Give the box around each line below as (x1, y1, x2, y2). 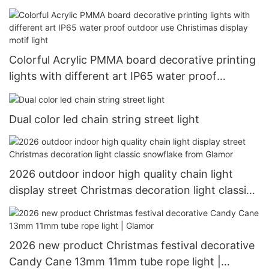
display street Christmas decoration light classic (9, 184, 252, 197)
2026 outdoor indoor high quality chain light (9, 168, 233, 181)
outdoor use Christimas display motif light (9, 85, 221, 98)
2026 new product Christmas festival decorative (9, 238, 255, 252)
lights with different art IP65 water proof (9, 69, 217, 82)
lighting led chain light (9, 2, 121, 15)
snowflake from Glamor (9, 200, 128, 213)
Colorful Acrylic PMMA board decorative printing (9, 53, 256, 66)
